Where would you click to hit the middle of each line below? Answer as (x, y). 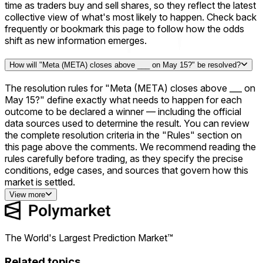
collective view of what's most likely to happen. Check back (131, 17)
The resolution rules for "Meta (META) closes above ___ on (130, 88)
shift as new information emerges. (76, 40)
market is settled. (40, 182)
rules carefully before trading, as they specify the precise (124, 159)
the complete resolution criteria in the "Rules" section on (123, 135)
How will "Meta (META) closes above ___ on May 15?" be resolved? (125, 65)
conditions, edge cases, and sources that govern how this (127, 171)
